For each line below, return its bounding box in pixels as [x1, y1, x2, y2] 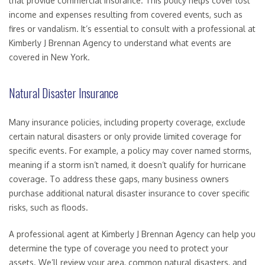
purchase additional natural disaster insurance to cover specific [9, 188, 250, 199]
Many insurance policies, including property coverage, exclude [9, 117, 245, 128]
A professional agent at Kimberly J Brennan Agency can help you [9, 229, 256, 240]
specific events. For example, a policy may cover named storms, [9, 146, 251, 156]
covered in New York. [9, 52, 90, 63]
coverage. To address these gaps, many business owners [9, 174, 229, 185]
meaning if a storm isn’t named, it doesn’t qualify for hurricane [9, 160, 246, 170]
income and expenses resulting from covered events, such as [9, 9, 243, 20]
